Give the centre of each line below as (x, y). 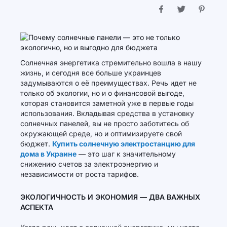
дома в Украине (48, 154)
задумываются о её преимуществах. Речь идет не (108, 83)
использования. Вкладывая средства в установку (107, 113)
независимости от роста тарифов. (80, 174)
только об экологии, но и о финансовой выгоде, (102, 93)
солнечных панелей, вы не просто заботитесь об (105, 123)
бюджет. (36, 144)
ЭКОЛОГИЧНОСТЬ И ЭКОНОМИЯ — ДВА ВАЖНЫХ (110, 197)
